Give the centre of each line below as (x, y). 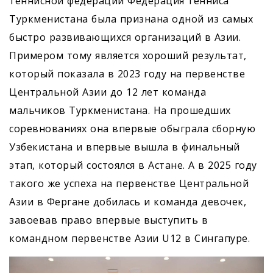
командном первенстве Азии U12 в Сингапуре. (129, 239)
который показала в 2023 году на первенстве (127, 74)
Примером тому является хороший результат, (128, 56)
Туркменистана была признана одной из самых (131, 19)
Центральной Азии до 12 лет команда (108, 92)
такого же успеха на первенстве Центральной (129, 184)
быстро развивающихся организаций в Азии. (125, 37)
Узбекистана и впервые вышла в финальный (125, 147)
